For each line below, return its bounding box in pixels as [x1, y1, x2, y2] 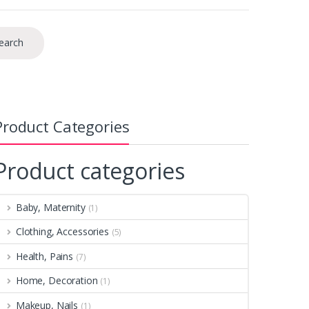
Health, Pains [15, 249, 74, 263]
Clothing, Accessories [15, 225, 109, 239]
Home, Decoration [15, 274, 98, 288]
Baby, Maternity [15, 201, 86, 215]
